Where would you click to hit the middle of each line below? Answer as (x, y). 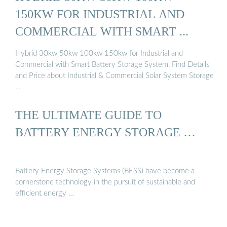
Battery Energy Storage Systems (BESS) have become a (105, 171)
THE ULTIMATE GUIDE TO (88, 115)
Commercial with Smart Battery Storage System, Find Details (112, 64)
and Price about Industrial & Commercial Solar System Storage (115, 75)
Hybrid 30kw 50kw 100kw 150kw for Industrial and (99, 53)
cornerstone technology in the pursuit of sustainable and (105, 182)
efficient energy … (45, 194)
